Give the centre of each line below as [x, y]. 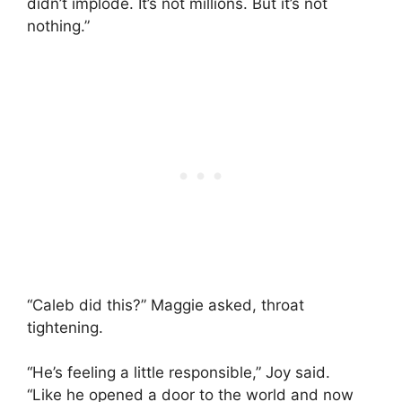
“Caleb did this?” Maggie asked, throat [166, 305]
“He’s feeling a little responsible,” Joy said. [179, 373]
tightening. [65, 327]
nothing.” [58, 26]
